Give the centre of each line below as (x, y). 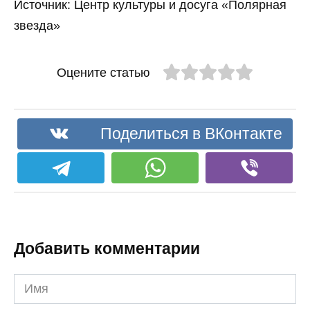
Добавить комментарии (107, 248)
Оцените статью (103, 73)
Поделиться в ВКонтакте (191, 133)
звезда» (37, 26)
